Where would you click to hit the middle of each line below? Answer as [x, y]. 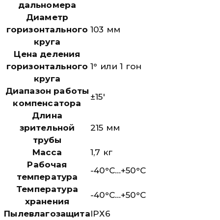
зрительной [47, 127]
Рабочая [47, 164]
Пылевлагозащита [47, 213]
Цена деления [47, 54]
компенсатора [47, 103]
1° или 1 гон [116, 66]
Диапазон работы [47, 91]
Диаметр [47, 17]
